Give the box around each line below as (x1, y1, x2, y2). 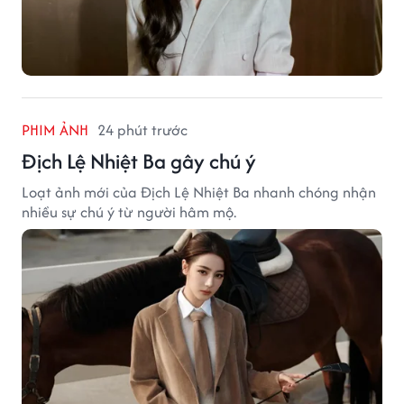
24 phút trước (97, 119, 188, 142)
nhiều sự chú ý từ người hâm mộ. (22, 201, 236, 224)
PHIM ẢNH (22, 119, 88, 142)
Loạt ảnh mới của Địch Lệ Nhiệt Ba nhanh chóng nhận (22, 181, 376, 204)
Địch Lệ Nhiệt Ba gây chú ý (22, 146, 256, 177)
